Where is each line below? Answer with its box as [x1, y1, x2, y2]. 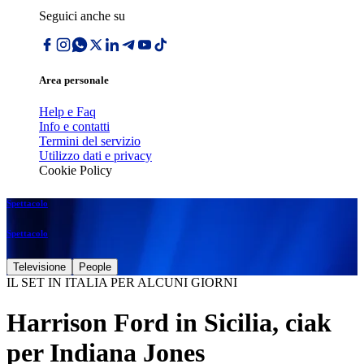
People [79, 261, 111, 274]
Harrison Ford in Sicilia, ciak [6, 307, 331, 337]
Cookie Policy [39, 163, 112, 178]
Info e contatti [39, 119, 110, 134]
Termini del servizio [39, 134, 141, 149]
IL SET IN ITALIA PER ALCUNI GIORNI [6, 275, 237, 290]
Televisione [13, 261, 66, 274]
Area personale [39, 74, 109, 87]
